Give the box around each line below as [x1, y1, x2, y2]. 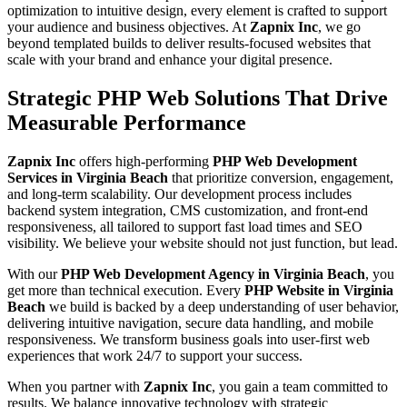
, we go [318, 18, 361, 35]
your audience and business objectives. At [7, 18, 250, 35]
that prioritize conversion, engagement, [168, 169, 393, 185]
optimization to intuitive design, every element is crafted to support [7, 2, 387, 18]
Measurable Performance [7, 110, 246, 134]
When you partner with [7, 378, 144, 394]
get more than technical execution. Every [7, 282, 244, 298]
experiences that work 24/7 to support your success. [7, 347, 303, 363]
